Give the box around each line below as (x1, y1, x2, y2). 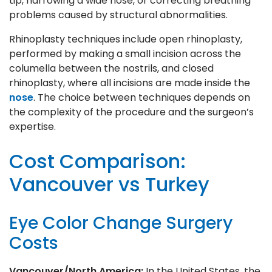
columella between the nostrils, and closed (9, 61, 214, 75)
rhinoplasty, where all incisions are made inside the (9, 75, 250, 90)
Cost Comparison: (9, 147, 186, 175)
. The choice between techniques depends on (33, 90, 250, 104)
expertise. (9, 119, 56, 134)
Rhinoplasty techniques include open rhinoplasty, (9, 32, 242, 46)
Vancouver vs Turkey (9, 170, 209, 198)
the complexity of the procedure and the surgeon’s (9, 104, 254, 119)
